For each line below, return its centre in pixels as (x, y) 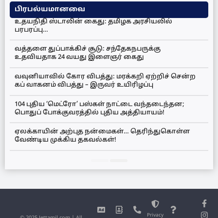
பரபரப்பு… (31, 30)
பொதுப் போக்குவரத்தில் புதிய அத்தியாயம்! (90, 113)
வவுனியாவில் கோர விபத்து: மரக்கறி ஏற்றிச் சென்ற (105, 77)
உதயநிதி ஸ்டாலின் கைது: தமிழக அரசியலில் (93, 22)
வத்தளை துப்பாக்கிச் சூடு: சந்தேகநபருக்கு (88, 49)
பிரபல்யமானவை (50, 9)
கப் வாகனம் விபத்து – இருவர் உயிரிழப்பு (84, 85)
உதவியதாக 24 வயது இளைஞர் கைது (79, 58)
